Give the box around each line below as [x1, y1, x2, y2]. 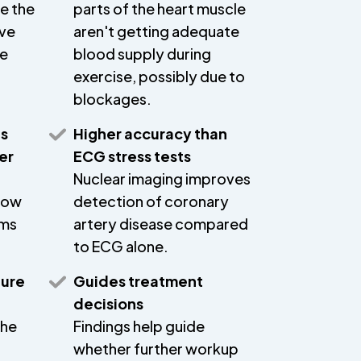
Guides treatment [73, 272, 203, 290]
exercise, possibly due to [73, 67, 245, 85]
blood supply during [73, 44, 211, 63]
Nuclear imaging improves [73, 169, 251, 188]
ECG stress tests [73, 147, 191, 165]
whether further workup [73, 339, 239, 358]
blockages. [73, 89, 151, 108]
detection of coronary [73, 192, 229, 210]
